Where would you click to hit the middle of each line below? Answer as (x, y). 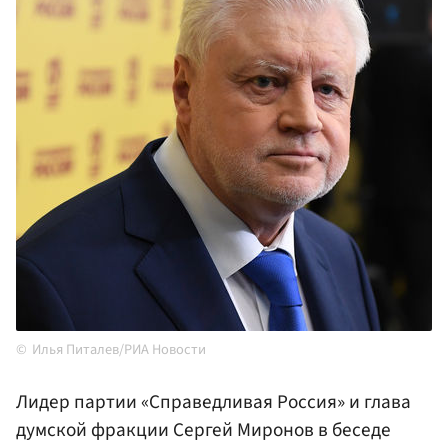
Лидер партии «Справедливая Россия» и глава (213, 402)
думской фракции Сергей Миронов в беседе (203, 430)
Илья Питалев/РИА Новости (119, 350)
